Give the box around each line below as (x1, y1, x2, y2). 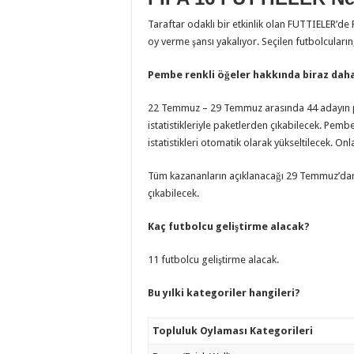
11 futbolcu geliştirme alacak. (148, 254, 279, 265)
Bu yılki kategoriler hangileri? (148, 287, 300, 299)
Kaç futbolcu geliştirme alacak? (148, 220, 310, 232)
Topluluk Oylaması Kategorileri (153, 325, 314, 337)
